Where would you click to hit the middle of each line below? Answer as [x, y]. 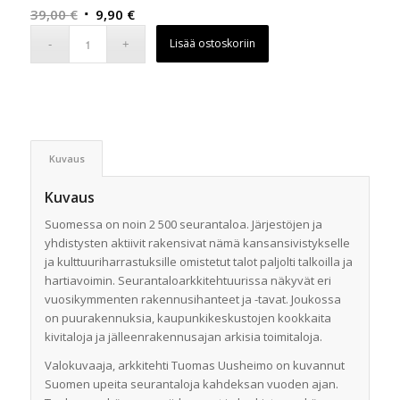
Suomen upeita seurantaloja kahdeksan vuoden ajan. [191, 383]
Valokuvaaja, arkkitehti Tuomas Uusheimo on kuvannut [194, 365]
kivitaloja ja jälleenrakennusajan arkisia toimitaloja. [183, 336]
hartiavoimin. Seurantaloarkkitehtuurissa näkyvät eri [187, 280]
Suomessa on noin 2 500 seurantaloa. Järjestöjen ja [183, 224]
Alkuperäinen [122, 13]
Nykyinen [163, 13]
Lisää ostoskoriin [213, 43]
